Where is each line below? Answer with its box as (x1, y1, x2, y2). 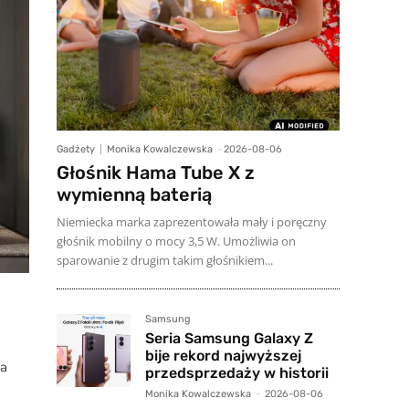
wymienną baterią (57, 183, 212, 205)
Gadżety (57, 142, 95, 155)
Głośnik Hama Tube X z (57, 161, 255, 184)
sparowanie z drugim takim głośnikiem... (57, 251, 273, 268)
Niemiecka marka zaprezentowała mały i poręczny (57, 213, 327, 230)
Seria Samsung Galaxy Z (144, 329, 313, 347)
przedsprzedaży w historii (144, 363, 329, 382)
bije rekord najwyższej (144, 346, 301, 364)
